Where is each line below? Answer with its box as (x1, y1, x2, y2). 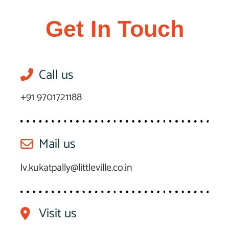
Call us (39, 64, 74, 86)
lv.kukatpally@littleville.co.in (20, 159, 132, 177)
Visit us (39, 203, 77, 225)
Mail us (39, 133, 76, 155)
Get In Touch (45, 16, 184, 42)
